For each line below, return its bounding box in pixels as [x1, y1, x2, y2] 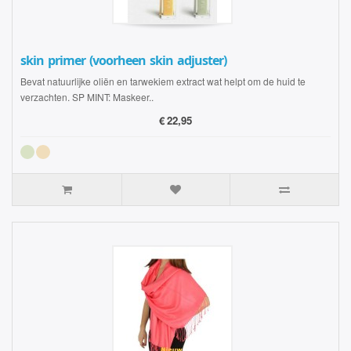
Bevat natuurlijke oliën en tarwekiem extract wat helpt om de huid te [20, 74, 306, 88]
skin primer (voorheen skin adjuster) [20, 52, 226, 70]
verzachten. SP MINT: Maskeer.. [20, 90, 154, 103]
